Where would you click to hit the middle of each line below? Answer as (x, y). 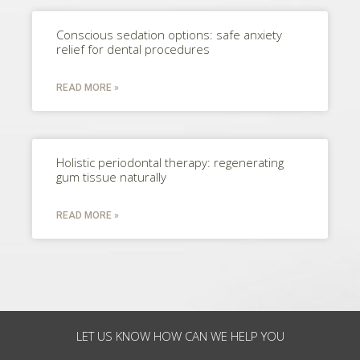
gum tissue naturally (111, 176)
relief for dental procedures (133, 49)
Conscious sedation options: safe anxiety (169, 34)
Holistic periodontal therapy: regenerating (170, 162)
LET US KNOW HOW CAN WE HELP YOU (180, 335)
